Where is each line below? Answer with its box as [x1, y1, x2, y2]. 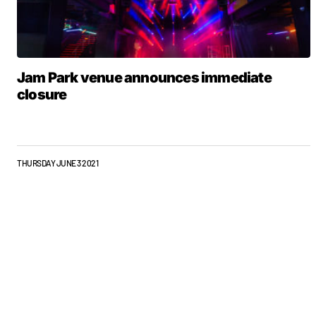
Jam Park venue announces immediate [17, 69, 272, 86]
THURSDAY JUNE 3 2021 [17, 158, 99, 168]
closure [17, 86, 67, 103]
